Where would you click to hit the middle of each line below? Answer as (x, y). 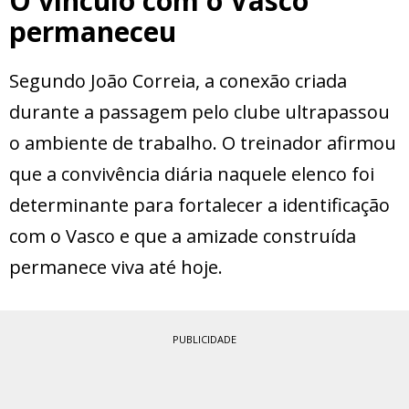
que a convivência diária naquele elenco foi (192, 174)
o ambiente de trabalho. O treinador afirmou (203, 143)
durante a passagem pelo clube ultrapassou (199, 112)
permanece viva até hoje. (116, 267)
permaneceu (93, 32)
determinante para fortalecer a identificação (199, 205)
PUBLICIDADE (204, 340)
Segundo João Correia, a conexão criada (178, 81)
